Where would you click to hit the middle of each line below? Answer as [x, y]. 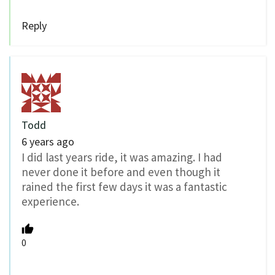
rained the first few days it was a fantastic [124, 186]
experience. [50, 201]
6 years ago [48, 141]
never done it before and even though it [121, 172]
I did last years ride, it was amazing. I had [122, 157]
